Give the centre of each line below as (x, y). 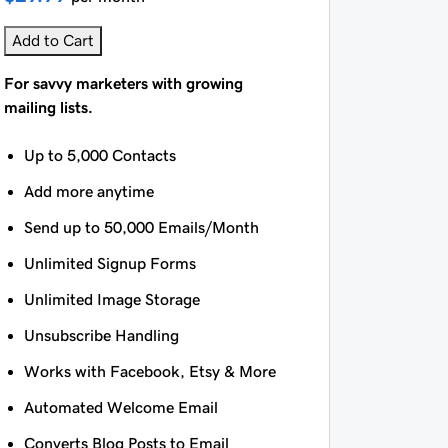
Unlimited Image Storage (111, 299)
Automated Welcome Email (120, 407)
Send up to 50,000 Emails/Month (141, 227)
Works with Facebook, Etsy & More (149, 371)
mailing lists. (49, 107)
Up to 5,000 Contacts (99, 155)
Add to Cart (53, 40)
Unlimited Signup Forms (109, 263)
